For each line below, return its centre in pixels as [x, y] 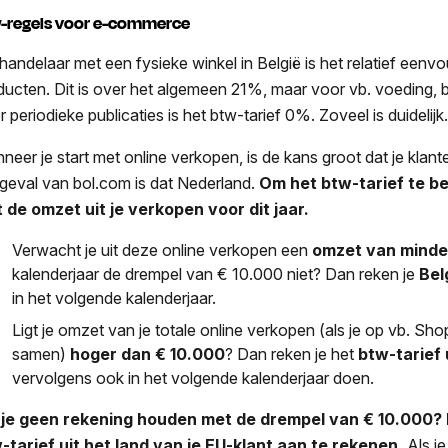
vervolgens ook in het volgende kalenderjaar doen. [193, 378]
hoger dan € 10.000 [148, 354]
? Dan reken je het [292, 354]
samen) [41, 354]
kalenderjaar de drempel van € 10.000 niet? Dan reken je [216, 274]
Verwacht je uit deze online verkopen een [162, 250]
